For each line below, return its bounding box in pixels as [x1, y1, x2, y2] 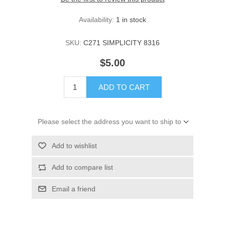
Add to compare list [51, 163, 113, 172]
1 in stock [116, 16, 146, 24]
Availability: [79, 16, 114, 24]
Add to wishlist [51, 142, 97, 150]
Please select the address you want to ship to [37, 118, 181, 126]
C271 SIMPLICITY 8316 [83, 39, 160, 47]
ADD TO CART [98, 83, 150, 92]
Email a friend [51, 185, 95, 193]
